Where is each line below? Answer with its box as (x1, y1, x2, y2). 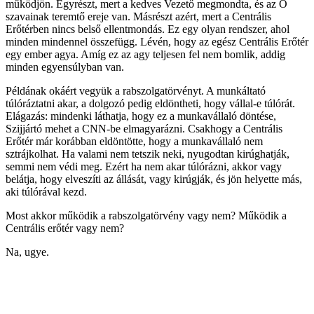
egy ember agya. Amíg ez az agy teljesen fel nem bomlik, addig (6, 48, 285, 60)
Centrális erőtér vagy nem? (6, 221, 124, 234)
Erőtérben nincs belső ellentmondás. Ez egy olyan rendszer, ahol (6, 22, 289, 35)
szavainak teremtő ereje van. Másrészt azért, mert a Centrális (6, 10, 271, 22)
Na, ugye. (6, 245, 49, 258)
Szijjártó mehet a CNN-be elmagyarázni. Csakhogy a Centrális (6, 122, 282, 135)
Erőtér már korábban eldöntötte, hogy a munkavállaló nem (6, 135, 263, 147)
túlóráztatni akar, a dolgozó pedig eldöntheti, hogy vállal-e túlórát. (6, 97, 295, 109)
